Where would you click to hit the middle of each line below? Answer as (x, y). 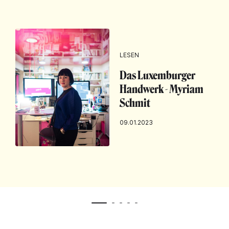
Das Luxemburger (157, 75)
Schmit (135, 103)
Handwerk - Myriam (162, 89)
